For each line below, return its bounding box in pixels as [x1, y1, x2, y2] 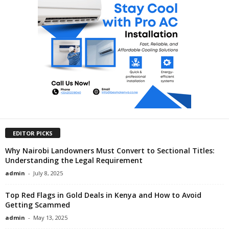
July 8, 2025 [33, 169, 63, 177]
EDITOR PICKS [13, 129, 53, 137]
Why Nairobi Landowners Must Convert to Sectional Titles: [5, 145, 215, 155]
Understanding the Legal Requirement [5, 155, 143, 165]
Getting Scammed [5, 199, 70, 210]
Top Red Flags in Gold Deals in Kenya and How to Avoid [5, 190, 201, 200]
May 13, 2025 [33, 213, 67, 221]
